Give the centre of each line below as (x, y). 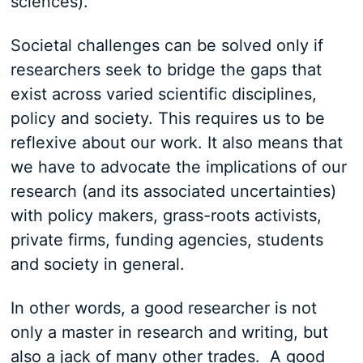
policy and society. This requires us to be (167, 119)
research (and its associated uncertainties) (173, 192)
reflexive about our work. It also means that (176, 143)
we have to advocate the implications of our (178, 167)
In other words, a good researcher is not (163, 308)
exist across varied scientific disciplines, (163, 94)
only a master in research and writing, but (169, 333)
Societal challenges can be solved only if (167, 46)
